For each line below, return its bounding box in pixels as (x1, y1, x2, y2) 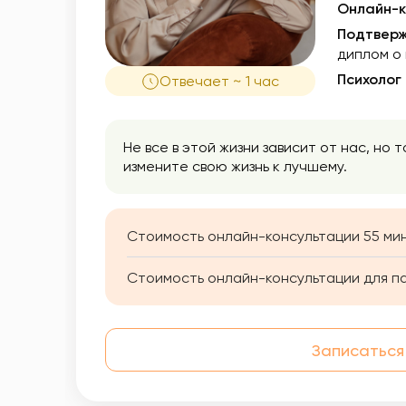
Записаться (311, 340, 404, 360)
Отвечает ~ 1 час (159, 72, 279, 90)
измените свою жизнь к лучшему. (123, 158, 347, 175)
